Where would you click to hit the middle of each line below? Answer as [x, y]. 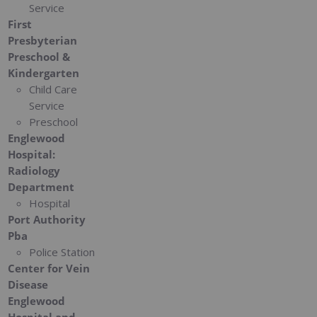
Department [41, 187]
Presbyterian [43, 41]
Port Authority [47, 220]
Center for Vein [49, 269]
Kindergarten [44, 73]
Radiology [34, 171]
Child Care [53, 90]
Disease [28, 285]
